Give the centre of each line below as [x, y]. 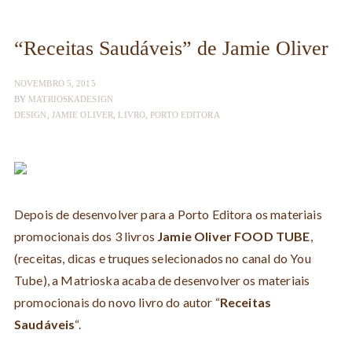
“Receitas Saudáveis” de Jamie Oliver [171, 48]
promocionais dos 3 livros [86, 236]
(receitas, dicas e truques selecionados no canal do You [162, 258]
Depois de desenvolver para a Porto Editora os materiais [168, 214]
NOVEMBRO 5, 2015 [55, 83]
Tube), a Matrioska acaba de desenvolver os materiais [162, 280]
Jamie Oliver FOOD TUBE [234, 236]
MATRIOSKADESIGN [71, 99]
